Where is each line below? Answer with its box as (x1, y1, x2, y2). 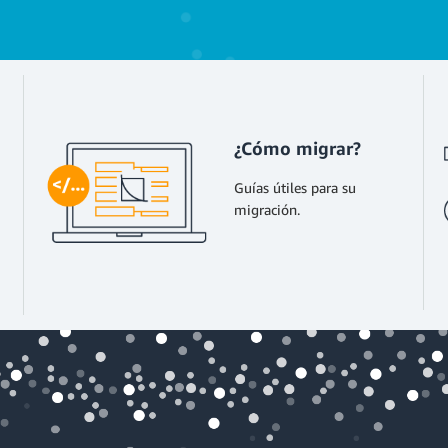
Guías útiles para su (234, 179, 356, 196)
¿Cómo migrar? (234, 137, 361, 159)
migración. (234, 201, 300, 218)
